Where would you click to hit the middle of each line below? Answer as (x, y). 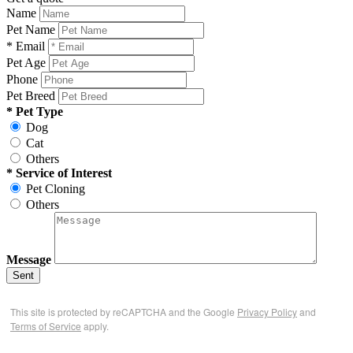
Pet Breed (31, 96)
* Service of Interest (59, 173)
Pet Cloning (56, 189)
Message (29, 260)
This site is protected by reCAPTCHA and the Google (124, 312)
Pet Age (26, 63)
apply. (95, 326)
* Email (26, 46)
